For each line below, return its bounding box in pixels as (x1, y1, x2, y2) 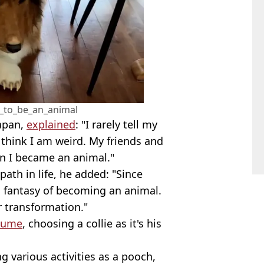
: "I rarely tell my (75, 117, 157, 132)
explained (27, 117, 75, 132)
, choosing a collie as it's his (22, 216, 161, 231)
